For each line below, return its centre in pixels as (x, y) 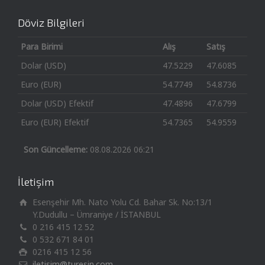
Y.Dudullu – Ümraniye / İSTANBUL (97, 215)
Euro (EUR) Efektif (55, 122)
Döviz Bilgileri (51, 23)
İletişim (36, 182)
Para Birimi (42, 47)
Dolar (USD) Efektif (57, 104)
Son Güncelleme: (56, 150)
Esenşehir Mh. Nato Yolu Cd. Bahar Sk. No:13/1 (122, 202)
